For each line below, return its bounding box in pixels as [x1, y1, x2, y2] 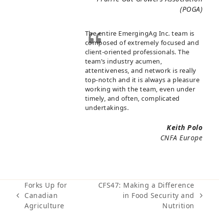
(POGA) [180, 4, 203, 14]
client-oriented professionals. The [85, 47, 190, 57]
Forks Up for [24, 180, 67, 190]
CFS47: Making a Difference [98, 180, 195, 190]
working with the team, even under [85, 85, 196, 94]
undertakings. [85, 103, 129, 112]
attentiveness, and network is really [85, 66, 197, 75]
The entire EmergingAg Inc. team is [85, 29, 195, 38]
